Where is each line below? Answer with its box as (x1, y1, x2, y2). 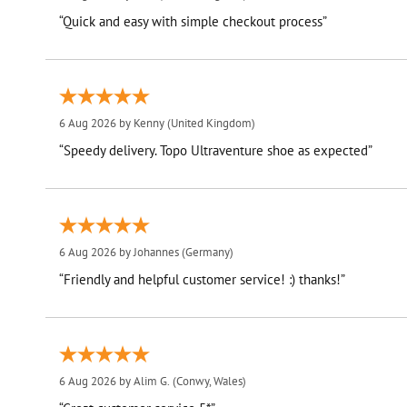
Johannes (133, 244, 179, 261)
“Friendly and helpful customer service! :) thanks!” (58, 271, 345, 289)
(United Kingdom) (164, 115, 255, 132)
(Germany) (178, 244, 233, 261)
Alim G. (133, 373, 170, 390)
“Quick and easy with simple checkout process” (58, 13, 327, 31)
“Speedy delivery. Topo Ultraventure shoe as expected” (159, 142, 372, 160)
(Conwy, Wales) (169, 373, 246, 390)
